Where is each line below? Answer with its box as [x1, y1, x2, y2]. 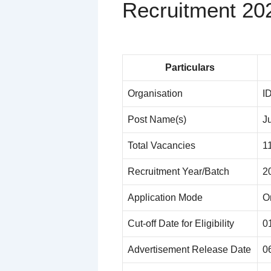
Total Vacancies [128, 140, 195, 151]
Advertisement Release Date [128, 244, 251, 255]
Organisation [128, 88, 183, 99]
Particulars [165, 62, 215, 73]
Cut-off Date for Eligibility [128, 218, 234, 229]
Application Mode [128, 192, 203, 203]
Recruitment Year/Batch [128, 166, 229, 177]
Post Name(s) [128, 114, 186, 125]
